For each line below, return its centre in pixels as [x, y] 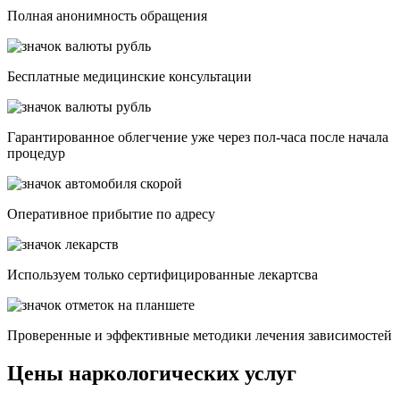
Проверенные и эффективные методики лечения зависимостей [200, 336]
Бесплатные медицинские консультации [129, 77]
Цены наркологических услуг [152, 374]
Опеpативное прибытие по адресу [111, 214]
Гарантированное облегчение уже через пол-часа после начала [198, 137]
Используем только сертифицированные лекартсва [162, 275]
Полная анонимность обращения [107, 16]
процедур [36, 154]
